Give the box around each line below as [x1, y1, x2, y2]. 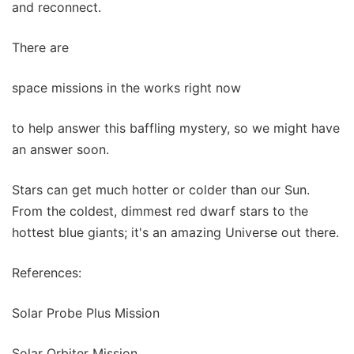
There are [12, 40, 69, 56]
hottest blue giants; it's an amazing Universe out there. [12, 224, 339, 241]
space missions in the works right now [12, 80, 241, 96]
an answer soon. [12, 141, 109, 158]
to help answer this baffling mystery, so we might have [12, 120, 340, 137]
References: [12, 265, 81, 281]
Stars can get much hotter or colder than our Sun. [12, 182, 310, 198]
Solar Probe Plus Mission [12, 305, 160, 322]
